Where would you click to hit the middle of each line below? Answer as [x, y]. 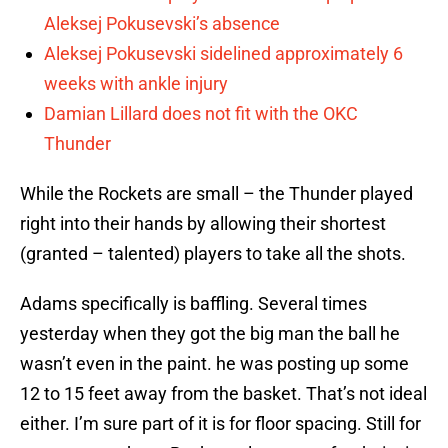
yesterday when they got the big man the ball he [210, 334]
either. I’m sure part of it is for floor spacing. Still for [220, 424]
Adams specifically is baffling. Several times [193, 304]
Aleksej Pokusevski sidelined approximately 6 [223, 54]
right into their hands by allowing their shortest [203, 224]
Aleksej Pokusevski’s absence [162, 24]
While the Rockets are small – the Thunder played [216, 194]
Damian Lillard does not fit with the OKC [201, 114]
